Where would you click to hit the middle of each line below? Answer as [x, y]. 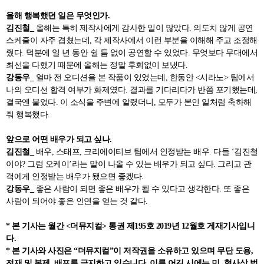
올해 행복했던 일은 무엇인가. [59, 16]
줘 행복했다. [29, 115]
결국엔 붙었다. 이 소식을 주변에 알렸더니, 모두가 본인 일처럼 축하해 [129, 102]
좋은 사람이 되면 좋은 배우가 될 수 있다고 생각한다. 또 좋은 [142, 189]
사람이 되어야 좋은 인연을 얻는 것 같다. [78, 201]
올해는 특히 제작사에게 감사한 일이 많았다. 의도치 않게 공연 [144, 28]
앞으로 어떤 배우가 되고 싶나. [60, 139]
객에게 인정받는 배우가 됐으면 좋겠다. [75, 176]
